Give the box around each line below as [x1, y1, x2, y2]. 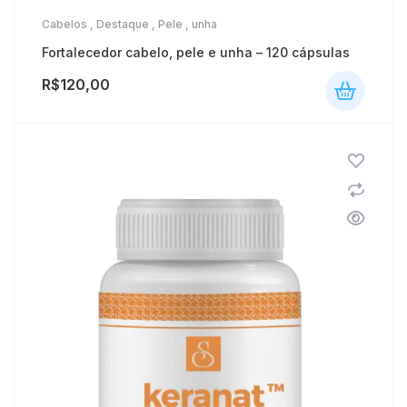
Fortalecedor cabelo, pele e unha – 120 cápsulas [42, 45, 350, 61]
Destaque [96, 17, 149, 32]
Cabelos [42, 17, 87, 32]
